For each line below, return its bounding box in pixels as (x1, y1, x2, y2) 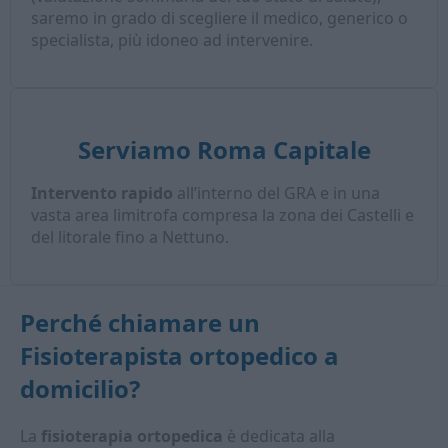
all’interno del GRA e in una (173, 182, 381, 204)
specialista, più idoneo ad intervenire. (31, 29, 314, 51)
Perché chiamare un (20, 306, 260, 339)
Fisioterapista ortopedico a (20, 339, 339, 372)
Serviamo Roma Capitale (77, 133, 371, 166)
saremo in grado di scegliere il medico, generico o (31, 7, 409, 29)
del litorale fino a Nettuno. (31, 226, 230, 248)
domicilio (20, 372, 129, 405)
